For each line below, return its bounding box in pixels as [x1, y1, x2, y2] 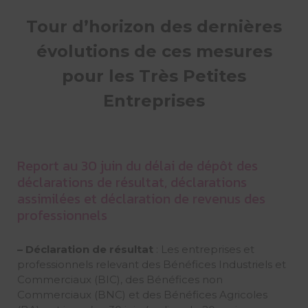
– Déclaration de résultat [16, 242, 153, 256]
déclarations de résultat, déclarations [16, 171, 247, 192]
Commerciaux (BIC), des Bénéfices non [16, 272, 223, 286]
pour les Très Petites [62, 66, 246, 87]
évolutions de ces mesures [36, 41, 272, 62]
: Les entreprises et [155, 242, 254, 256]
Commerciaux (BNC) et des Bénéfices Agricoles [16, 287, 267, 301]
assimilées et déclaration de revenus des [16, 188, 265, 209]
